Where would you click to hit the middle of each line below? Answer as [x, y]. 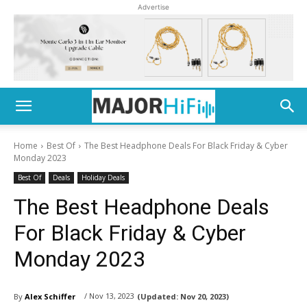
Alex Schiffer [50, 296]
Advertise [153, 7]
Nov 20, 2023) [205, 296]
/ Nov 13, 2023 [109, 296]
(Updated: [158, 296]
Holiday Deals [103, 177]
